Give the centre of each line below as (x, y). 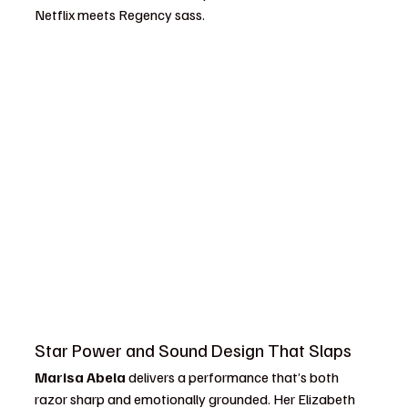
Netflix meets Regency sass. (120, 15)
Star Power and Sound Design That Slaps (193, 350)
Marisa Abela (80, 377)
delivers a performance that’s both (234, 377)
